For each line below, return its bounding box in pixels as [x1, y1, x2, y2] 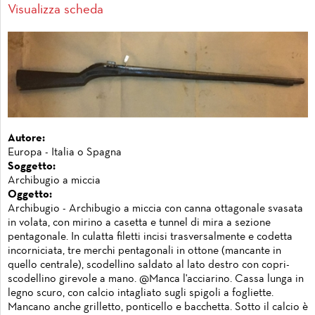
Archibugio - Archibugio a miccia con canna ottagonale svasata [8, 203, 303, 214]
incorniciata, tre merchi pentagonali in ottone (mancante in [8, 245, 281, 256]
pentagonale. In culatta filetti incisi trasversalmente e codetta [8, 231, 292, 242]
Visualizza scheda [8, 4, 103, 16]
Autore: [8, 133, 45, 143]
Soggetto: [8, 161, 56, 172]
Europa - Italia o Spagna [8, 147, 122, 157]
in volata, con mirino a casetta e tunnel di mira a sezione [8, 217, 271, 228]
